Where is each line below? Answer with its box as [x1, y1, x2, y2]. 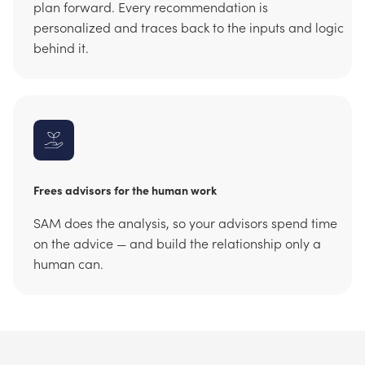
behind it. [33, 38, 89, 57]
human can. [33, 254, 103, 273]
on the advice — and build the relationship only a [33, 234, 321, 253]
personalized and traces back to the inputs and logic [33, 18, 344, 37]
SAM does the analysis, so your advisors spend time [33, 213, 337, 232]
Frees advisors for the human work [33, 182, 217, 199]
